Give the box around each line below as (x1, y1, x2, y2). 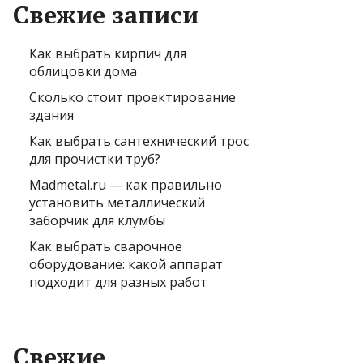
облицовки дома (29, 62, 137, 80)
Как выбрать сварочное (29, 237, 182, 255)
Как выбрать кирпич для (29, 45, 186, 62)
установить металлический (29, 194, 205, 211)
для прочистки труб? (29, 150, 160, 168)
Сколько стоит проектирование (29, 88, 236, 106)
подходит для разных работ (29, 273, 207, 291)
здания (29, 106, 74, 124)
